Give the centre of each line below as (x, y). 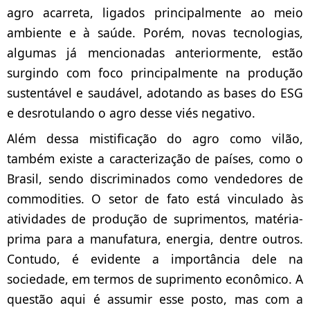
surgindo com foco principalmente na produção (155, 73)
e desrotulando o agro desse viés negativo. (131, 113)
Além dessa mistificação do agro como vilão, (155, 139)
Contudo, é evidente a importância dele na (155, 259)
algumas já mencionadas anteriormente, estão (155, 53)
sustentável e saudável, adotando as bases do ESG (155, 93)
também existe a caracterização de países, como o (155, 159)
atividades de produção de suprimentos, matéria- (155, 219)
